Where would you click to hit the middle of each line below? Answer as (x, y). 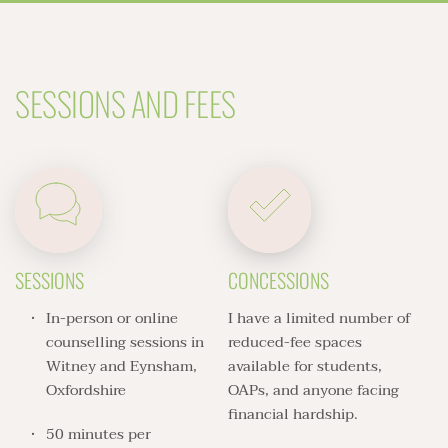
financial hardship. (295, 413)
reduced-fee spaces (295, 341)
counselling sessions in (125, 341)
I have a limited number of (320, 317)
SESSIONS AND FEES (125, 103)
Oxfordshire (86, 389)
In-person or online (112, 317)
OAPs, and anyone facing (314, 389)
